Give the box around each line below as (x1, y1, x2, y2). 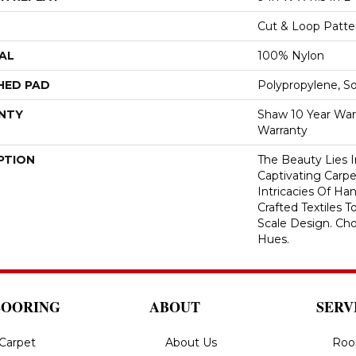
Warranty (257, 122, 308, 137)
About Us (165, 335, 217, 350)
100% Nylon (257, 48, 324, 63)
